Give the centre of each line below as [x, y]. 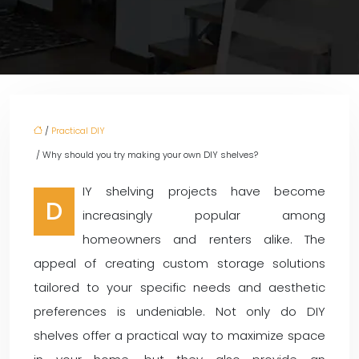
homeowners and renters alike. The [204, 239]
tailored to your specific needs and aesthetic [179, 287]
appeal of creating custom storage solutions [179, 263]
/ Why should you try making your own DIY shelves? [146, 155]
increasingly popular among [204, 215]
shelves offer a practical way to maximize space [179, 335]
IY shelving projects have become [204, 191]
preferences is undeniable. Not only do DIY [179, 311]
